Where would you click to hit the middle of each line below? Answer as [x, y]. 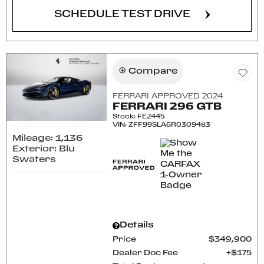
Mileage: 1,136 [47, 138]
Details [137, 225]
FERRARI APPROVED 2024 [168, 96]
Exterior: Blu [44, 149]
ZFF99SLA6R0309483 [170, 125]
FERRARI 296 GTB [167, 107]
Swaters [34, 159]
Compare [153, 71]
